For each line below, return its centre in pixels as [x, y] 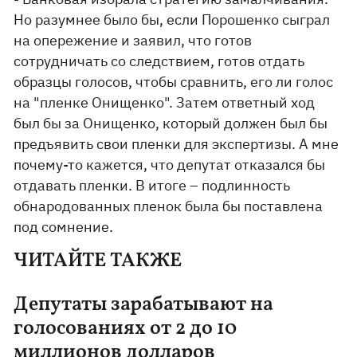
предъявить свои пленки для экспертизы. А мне [177, 144]
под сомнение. [64, 227]
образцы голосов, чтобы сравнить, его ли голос [174, 82]
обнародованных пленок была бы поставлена [169, 206]
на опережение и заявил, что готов [133, 40]
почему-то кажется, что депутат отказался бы [170, 165]
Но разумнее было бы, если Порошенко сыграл [172, 20]
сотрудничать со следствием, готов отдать [159, 61]
